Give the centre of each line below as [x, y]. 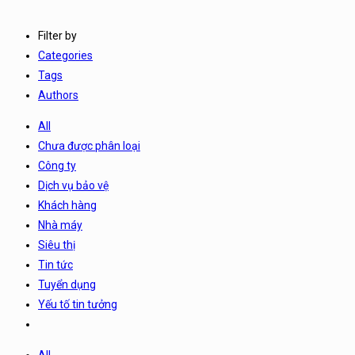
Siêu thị [57, 244]
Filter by [57, 35]
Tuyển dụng [67, 284]
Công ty [57, 165]
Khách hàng [67, 205]
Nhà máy [60, 225]
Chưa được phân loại [89, 145]
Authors [58, 95]
